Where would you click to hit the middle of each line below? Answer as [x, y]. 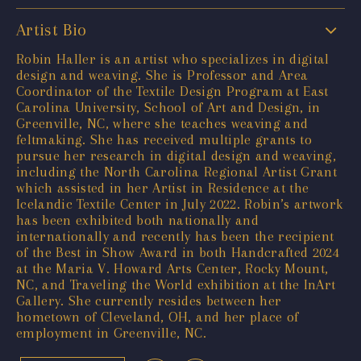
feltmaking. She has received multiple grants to [164, 139]
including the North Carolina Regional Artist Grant [176, 171]
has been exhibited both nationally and [137, 220]
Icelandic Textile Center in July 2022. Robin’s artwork [180, 203]
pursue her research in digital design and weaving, [176, 155]
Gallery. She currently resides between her [149, 300]
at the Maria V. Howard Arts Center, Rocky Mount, [172, 268]
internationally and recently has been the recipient [175, 236]
